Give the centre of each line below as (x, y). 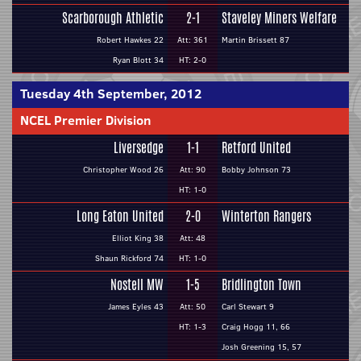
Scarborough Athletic (113, 18)
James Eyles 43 (136, 307)
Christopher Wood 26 (123, 170)
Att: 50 (193, 307)
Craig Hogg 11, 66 (256, 327)
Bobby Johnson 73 (256, 170)
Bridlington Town (261, 285)
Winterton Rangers (266, 216)
